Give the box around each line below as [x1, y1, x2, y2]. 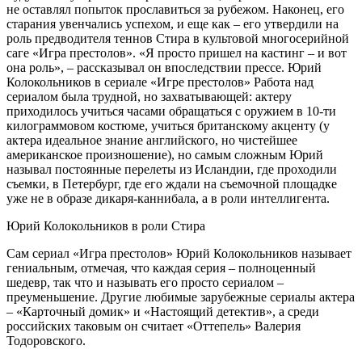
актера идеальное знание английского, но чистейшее [6, 133, 297, 147]
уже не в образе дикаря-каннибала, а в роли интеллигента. [6, 191, 330, 205]
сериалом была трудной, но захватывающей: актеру [6, 89, 292, 103]
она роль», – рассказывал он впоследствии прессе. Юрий [6, 60, 322, 74]
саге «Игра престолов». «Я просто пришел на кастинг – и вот [6, 45, 347, 60]
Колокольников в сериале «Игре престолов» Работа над [6, 74, 314, 89]
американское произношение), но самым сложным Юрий [6, 147, 323, 162]
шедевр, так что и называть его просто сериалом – [6, 275, 284, 289]
